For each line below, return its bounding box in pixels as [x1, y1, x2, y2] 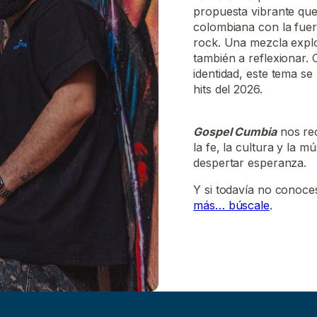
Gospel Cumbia [193, 124, 277, 139]
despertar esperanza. [193, 155, 307, 170]
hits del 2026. [193, 81, 263, 96]
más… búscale [193, 197, 270, 212]
